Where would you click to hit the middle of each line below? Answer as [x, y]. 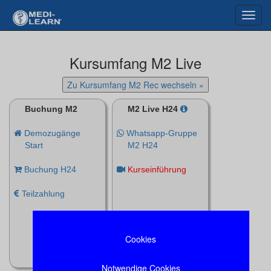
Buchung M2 [51, 109]
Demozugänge [51, 133]
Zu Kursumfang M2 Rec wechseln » [135, 85]
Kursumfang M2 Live [135, 63]
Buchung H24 [49, 169]
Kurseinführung [157, 169]
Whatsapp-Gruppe [161, 133]
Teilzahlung [42, 194]
